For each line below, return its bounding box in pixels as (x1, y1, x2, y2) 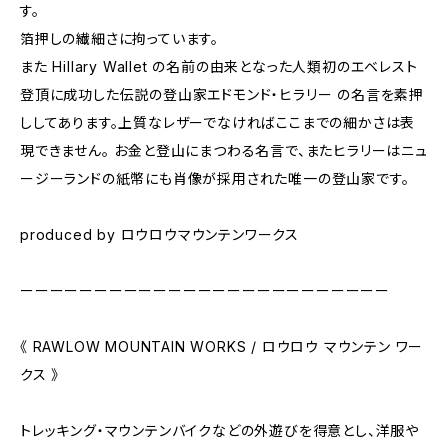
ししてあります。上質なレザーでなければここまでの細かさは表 (20, 114, 416, 131)
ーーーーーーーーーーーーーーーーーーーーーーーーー (20, 282, 390, 299)
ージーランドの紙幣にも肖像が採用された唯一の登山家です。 (20, 170, 410, 187)
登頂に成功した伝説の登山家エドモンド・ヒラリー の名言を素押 (20, 86, 424, 103)
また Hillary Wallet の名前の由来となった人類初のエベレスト (20, 58, 418, 75)
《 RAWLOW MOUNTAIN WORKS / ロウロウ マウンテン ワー (20, 338, 424, 355)
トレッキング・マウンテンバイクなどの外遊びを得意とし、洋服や (20, 422, 419, 439)
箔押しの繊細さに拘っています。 (20, 30, 219, 47)
